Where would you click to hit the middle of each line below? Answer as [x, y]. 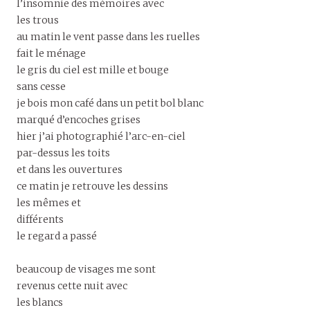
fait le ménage [51, 53]
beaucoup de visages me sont [86, 269]
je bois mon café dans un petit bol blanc [110, 103]
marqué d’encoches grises [79, 119]
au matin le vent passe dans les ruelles [108, 36]
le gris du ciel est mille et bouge [93, 70]
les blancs [40, 302]
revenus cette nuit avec [72, 285]
